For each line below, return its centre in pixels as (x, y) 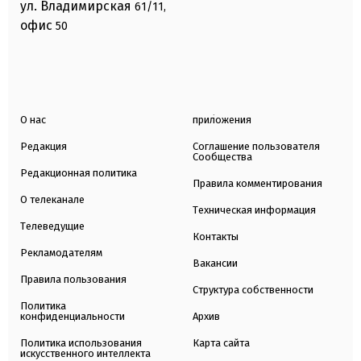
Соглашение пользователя (256, 146)
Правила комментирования (257, 183)
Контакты (216, 236)
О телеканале (52, 199)
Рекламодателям (61, 252)
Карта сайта (221, 342)
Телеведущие (52, 226)
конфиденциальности (73, 316)
